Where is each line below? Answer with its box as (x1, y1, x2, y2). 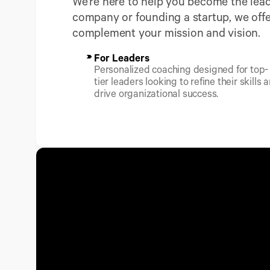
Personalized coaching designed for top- (94, 62, 269, 76)
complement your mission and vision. (72, 24, 260, 40)
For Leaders (94, 51, 149, 64)
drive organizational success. (94, 86, 219, 100)
